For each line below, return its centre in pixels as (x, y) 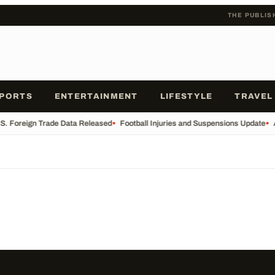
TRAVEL (254, 96)
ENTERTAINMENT (96, 96)
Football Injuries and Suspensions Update (191, 123)
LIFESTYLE (186, 96)
